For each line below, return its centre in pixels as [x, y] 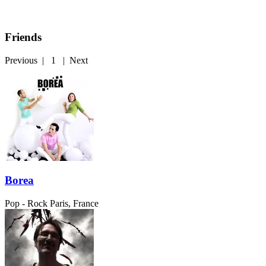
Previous [21, 60]
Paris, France [74, 204]
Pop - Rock [26, 204]
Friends [23, 37]
